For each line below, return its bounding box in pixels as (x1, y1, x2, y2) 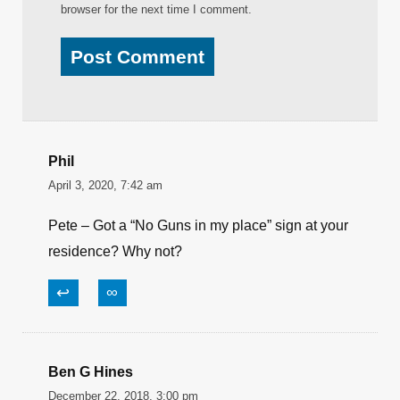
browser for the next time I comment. (61, 3, 252, 16)
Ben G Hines (48, 364, 133, 379)
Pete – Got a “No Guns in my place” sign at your (48, 218, 348, 233)
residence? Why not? (48, 244, 182, 259)
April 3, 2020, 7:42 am (48, 179, 162, 192)
